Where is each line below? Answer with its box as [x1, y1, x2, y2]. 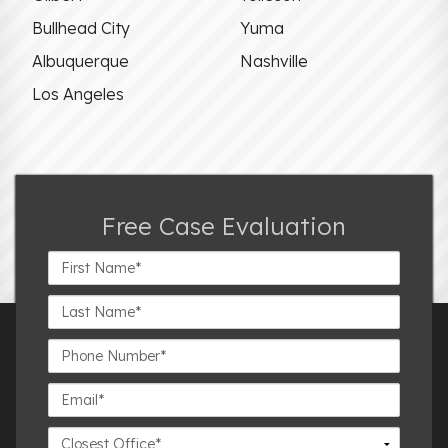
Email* [47, 383, 90, 402]
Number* [47, 360, 106, 379]
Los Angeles [32, 84, 124, 105]
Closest [47, 427, 95, 446]
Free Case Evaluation [102, 211, 346, 242]
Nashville [240, 51, 308, 72]
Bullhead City [32, 18, 130, 39]
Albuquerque [32, 51, 129, 72]
